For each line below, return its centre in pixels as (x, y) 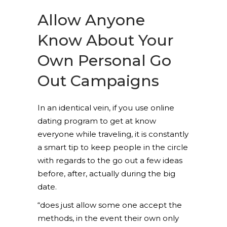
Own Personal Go (104, 61)
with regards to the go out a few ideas (110, 160)
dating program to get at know (97, 121)
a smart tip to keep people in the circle (113, 147)
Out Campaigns (98, 81)
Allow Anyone (91, 20)
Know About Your (106, 40)
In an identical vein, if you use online (106, 108)
